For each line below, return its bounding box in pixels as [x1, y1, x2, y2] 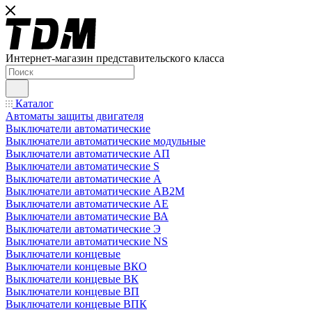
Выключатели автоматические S [6, 160, 159, 173]
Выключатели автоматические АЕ [6, 198, 169, 210]
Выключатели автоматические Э [6, 223, 161, 235]
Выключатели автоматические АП [6, 148, 170, 160]
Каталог [13, 97, 54, 110]
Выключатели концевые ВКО [6, 260, 147, 273]
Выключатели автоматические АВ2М [6, 185, 185, 198]
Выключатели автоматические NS [6, 235, 168, 248]
